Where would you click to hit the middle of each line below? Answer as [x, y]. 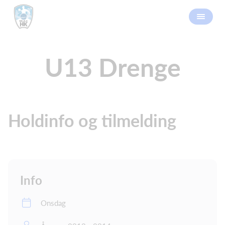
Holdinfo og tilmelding [92, 120]
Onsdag [53, 203]
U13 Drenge [113, 67]
